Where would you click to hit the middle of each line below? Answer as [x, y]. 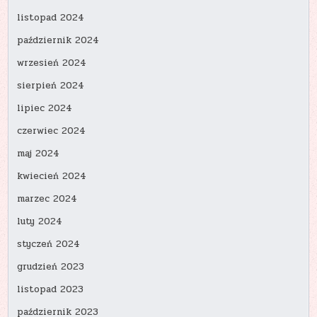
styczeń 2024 [49, 244]
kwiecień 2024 [52, 177]
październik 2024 [58, 41]
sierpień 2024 [51, 86]
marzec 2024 [47, 199]
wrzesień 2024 [52, 63]
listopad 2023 [51, 290]
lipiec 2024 [45, 109]
